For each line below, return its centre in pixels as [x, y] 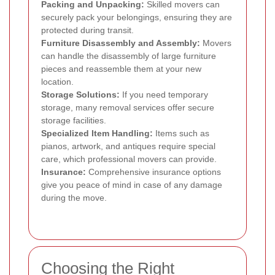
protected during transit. [87, 30]
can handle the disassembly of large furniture [129, 56]
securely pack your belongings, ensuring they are [137, 17]
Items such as [181, 133]
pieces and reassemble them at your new [121, 68]
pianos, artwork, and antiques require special [128, 146]
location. [57, 81]
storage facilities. [74, 120]
